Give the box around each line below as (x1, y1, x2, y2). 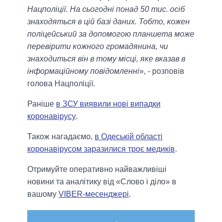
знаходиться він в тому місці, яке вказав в (27, 55, 185, 63)
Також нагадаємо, (27, 132, 95, 141)
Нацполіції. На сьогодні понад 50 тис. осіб (27, 5, 185, 14)
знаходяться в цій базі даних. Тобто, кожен (27, 17, 190, 26)
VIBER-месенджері (58, 190, 129, 199)
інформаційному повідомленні (27, 67, 139, 76)
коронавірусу (27, 112, 76, 121)
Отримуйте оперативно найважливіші (27, 165, 166, 174)
